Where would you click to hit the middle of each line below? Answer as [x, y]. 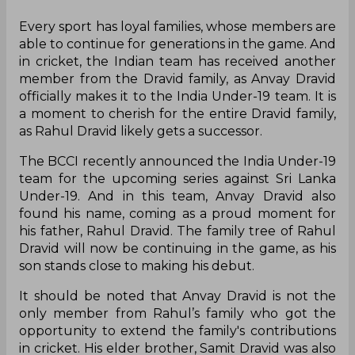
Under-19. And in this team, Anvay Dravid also [177, 196]
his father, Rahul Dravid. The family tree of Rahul [177, 231]
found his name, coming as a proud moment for [177, 213]
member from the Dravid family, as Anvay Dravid [177, 78]
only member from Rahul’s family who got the [177, 313]
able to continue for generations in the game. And [177, 44]
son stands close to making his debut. [137, 265]
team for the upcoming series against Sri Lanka [177, 178]
